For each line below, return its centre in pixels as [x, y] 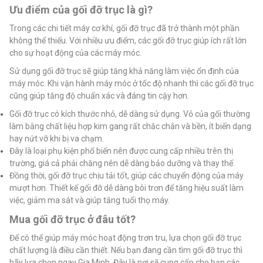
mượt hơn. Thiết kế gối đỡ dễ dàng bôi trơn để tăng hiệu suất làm [127, 188]
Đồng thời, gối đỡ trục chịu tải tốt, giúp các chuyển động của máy [127, 176]
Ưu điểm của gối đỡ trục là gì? [81, 10]
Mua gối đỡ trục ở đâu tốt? [74, 220]
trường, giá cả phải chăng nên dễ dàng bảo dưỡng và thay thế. [122, 163]
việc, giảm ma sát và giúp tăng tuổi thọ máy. [90, 200]
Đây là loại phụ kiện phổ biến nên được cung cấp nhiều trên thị [121, 151]
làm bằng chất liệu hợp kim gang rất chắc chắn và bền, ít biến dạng [130, 127]
